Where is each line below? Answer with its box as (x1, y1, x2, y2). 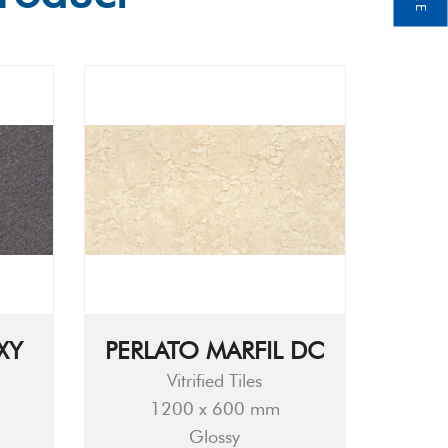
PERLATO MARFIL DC (105, 336, 325, 365)
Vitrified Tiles (167, 370, 263, 391)
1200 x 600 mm (149, 398, 280, 419)
